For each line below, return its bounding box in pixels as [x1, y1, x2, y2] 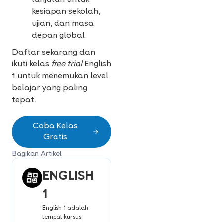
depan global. [32, 32, 87, 40]
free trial [51, 60, 82, 69]
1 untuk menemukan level [12, 72, 108, 81]
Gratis [43, 133, 68, 142]
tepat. [12, 96, 36, 105]
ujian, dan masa [32, 20, 94, 28]
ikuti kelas [12, 60, 51, 69]
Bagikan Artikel [12, 150, 61, 158]
